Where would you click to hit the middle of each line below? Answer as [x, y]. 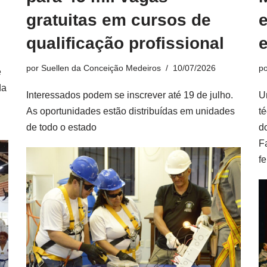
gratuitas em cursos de [119, 20]
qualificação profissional [125, 43]
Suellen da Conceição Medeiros [101, 68]
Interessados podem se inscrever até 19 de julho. [130, 95]
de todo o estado [61, 127]
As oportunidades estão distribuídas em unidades [131, 111]
